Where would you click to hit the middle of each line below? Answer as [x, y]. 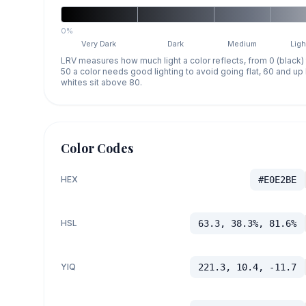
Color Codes [97, 148]
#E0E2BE [277, 179]
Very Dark [99, 43]
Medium [242, 43]
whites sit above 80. [101, 82]
